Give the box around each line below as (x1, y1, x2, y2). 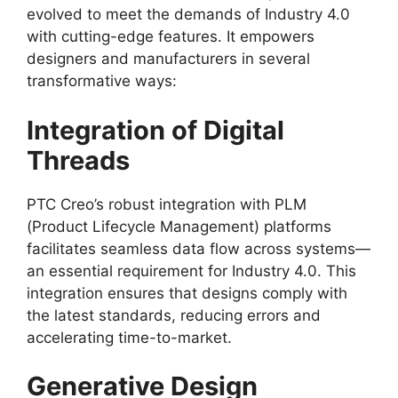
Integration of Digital (27, 114, 284, 146)
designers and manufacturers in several (27, 50, 310, 68)
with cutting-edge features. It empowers (27, 28, 314, 46)
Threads (27, 144, 130, 176)
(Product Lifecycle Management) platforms (27, 217, 331, 235)
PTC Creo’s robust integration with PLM (27, 195, 306, 213)
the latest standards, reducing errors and (27, 306, 321, 324)
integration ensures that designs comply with (27, 283, 347, 302)
